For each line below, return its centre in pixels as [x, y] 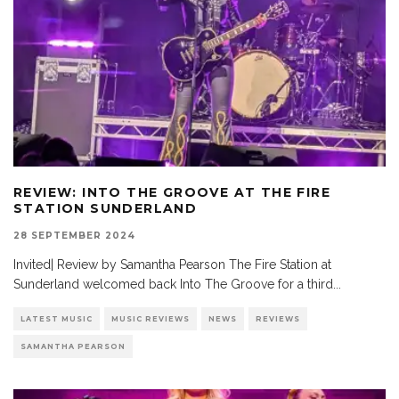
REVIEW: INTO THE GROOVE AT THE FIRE [172, 192]
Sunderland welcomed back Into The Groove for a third [173, 284]
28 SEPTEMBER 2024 [74, 235]
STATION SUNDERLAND [106, 208]
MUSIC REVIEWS [151, 318]
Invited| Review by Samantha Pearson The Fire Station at [172, 264]
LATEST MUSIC [57, 318]
